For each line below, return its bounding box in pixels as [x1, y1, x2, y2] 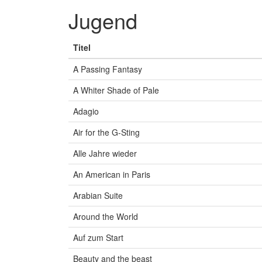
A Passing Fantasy [73, 63, 142, 75]
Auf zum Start [73, 232, 123, 244]
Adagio [73, 105, 99, 118]
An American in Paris [73, 168, 150, 181]
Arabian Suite [73, 189, 123, 202]
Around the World [73, 211, 138, 223]
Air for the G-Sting [73, 126, 140, 139]
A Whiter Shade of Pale [73, 84, 159, 96]
